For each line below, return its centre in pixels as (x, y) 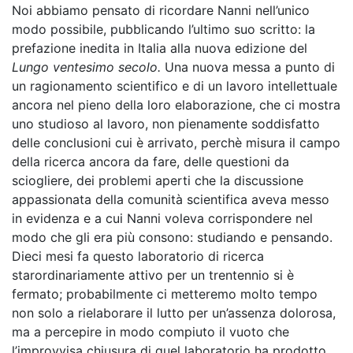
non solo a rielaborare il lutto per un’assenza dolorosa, (174, 313)
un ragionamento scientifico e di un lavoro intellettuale (175, 86)
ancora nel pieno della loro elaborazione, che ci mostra (176, 105)
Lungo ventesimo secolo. (86, 67)
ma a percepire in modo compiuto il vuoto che (150, 332)
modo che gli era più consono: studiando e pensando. (172, 237)
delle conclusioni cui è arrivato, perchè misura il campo (176, 143)
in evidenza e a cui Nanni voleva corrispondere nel (162, 218)
